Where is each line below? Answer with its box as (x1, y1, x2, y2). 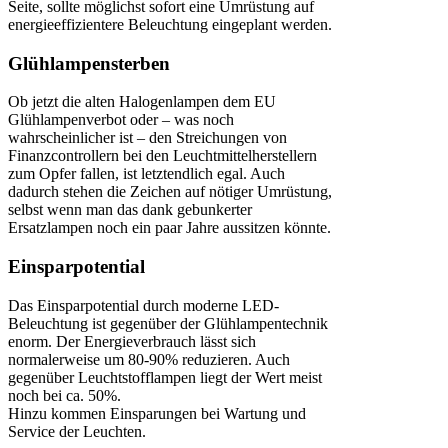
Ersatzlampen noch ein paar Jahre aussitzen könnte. (8, 219, 331, 237)
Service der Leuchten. (8, 422, 146, 440)
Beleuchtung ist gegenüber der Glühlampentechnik (8, 314, 328, 332)
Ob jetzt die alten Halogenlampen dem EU (8, 93, 276, 111)
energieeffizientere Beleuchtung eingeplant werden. (8, 16, 332, 34)
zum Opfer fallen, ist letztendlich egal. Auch (8, 165, 285, 183)
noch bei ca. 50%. (8, 386, 121, 404)
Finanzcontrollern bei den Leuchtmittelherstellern (8, 147, 317, 165)
